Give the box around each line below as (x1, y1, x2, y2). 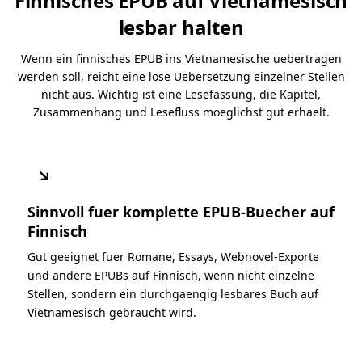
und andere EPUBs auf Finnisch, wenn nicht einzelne (27, 267, 314, 283)
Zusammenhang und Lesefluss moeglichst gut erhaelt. (32, 103, 330, 120)
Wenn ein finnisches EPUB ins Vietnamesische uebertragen (20, 50, 342, 66)
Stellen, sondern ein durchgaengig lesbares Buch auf (27, 285, 318, 301)
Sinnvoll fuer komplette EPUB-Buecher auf (27, 201, 335, 221)
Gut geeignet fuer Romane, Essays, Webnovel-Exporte (27, 248, 319, 264)
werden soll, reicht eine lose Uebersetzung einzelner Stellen (17, 68, 345, 84)
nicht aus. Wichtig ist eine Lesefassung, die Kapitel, (41, 86, 321, 102)
